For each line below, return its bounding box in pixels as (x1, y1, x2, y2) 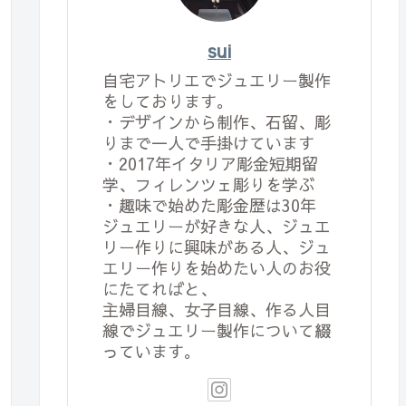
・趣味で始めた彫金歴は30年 (102, 194, 316, 217)
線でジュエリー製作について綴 (102, 319, 331, 343)
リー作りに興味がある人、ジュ (102, 236, 331, 259)
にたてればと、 (102, 277, 217, 301)
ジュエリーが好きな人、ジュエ (102, 215, 331, 238)
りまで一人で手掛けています (102, 131, 314, 155)
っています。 (102, 340, 200, 363)
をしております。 (102, 90, 233, 113)
